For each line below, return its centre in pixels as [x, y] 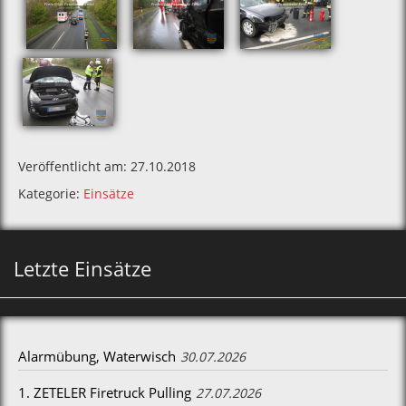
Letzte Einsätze [82, 268]
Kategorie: [51, 193]
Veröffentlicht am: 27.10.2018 [107, 166]
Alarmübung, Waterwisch [97, 356]
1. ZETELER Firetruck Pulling [105, 392]
